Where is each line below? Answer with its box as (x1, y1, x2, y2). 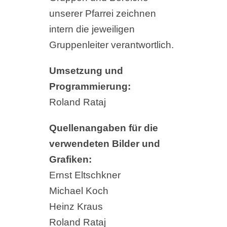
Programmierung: (49, 81, 131, 92)
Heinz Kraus (49, 201, 103, 212)
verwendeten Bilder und (49, 138, 160, 149)
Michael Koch (49, 185, 108, 197)
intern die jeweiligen (49, 24, 135, 35)
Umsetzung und (49, 65, 123, 77)
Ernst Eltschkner (49, 170, 121, 181)
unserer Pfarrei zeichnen (49, 8, 156, 19)
